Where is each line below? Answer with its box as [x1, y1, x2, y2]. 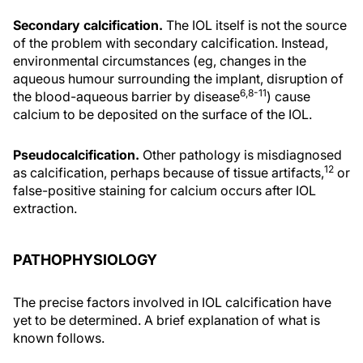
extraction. [13, 199, 77, 216]
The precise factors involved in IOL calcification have [13, 293, 331, 310]
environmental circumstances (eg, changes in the [13, 52, 306, 69]
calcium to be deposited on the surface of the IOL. [13, 105, 312, 122]
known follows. [13, 329, 105, 346]
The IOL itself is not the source [166, 16, 347, 33]
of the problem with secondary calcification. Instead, [13, 34, 328, 51]
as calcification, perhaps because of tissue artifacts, [13, 164, 324, 181]
